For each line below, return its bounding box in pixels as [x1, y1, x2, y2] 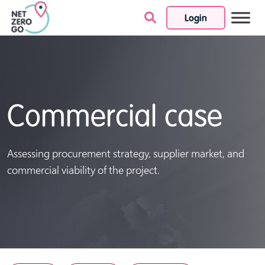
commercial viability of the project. [7, 162, 160, 177]
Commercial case [7, 102, 222, 133]
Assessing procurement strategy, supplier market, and [7, 146, 244, 160]
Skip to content [135, 20, 196, 33]
